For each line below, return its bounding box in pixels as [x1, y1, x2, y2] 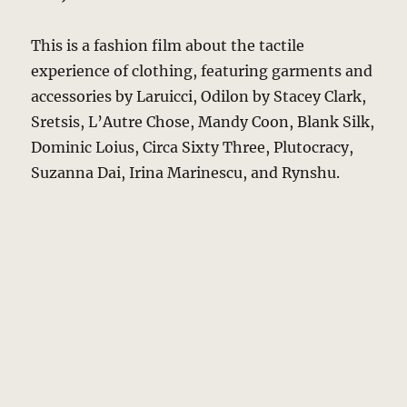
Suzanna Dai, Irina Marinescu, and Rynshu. [31, 164, 341, 183]
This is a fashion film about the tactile [31, 36, 305, 55]
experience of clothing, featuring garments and [31, 62, 373, 81]
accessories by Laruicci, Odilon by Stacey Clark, [31, 87, 367, 106]
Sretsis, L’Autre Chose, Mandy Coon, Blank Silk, [31, 113, 375, 132]
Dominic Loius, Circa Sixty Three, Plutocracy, [31, 138, 354, 157]
